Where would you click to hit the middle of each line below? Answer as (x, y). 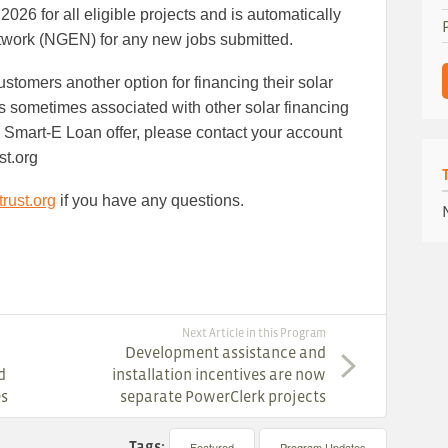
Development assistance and (226, 352)
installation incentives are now (219, 374)
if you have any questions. (150, 201)
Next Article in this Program (254, 333)
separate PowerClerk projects (223, 396)
